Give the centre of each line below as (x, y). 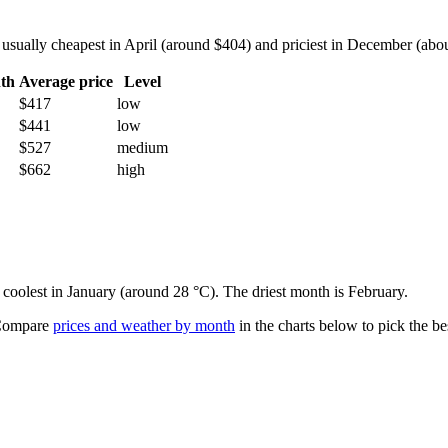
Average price (66, 82)
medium (142, 148)
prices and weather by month (144, 326)
